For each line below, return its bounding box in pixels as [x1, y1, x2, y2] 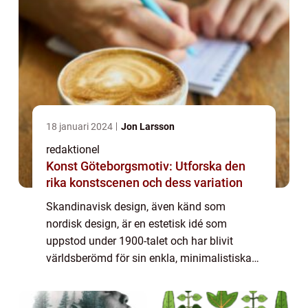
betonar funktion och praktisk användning [46, 286, 249, 300]
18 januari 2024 [46, 121, 115, 133]
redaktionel [46, 143, 100, 157]
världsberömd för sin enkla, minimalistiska [46, 252, 252, 265]
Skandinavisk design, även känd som [46, 200, 225, 214]
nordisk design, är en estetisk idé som [46, 217, 227, 231]
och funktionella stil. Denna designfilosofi [46, 269, 247, 283]
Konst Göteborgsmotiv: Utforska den [46, 159, 245, 174]
